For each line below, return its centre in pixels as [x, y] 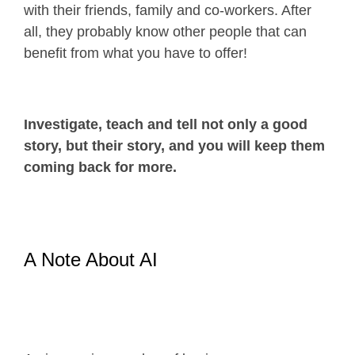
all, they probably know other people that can [165, 32]
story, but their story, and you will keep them [174, 146]
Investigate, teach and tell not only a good [166, 125]
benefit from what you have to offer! [136, 53]
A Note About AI [91, 260]
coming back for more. [100, 168]
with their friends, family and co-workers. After [168, 11]
